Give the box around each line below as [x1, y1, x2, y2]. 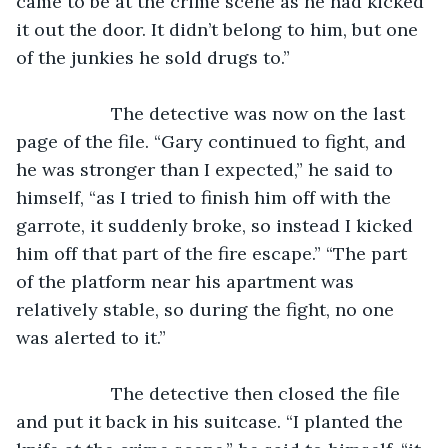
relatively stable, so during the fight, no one [16, 297, 399, 321]
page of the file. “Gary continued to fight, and [16, 129, 411, 153]
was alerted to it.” [16, 325, 171, 349]
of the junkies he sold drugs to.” [16, 45, 290, 69]
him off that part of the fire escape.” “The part [16, 241, 412, 265]
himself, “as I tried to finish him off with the [16, 185, 396, 209]
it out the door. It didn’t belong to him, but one [16, 17, 423, 41]
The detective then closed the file [36, 381, 111, 405]
